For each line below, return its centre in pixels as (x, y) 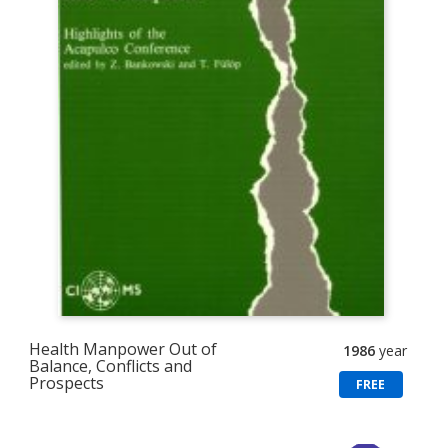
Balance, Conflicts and (111, 365)
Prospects (67, 382)
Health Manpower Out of (123, 348)
